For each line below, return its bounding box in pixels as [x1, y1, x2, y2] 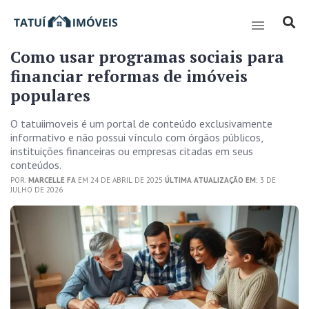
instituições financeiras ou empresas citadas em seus [10, 144, 253, 158]
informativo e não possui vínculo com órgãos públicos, [10, 130, 263, 144]
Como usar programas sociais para [10, 46, 284, 68]
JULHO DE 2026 [10, 185, 63, 195]
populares [10, 85, 90, 106]
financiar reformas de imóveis [10, 66, 248, 87]
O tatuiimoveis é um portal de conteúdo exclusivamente [10, 117, 272, 130]
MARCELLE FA [28, 175, 76, 185]
